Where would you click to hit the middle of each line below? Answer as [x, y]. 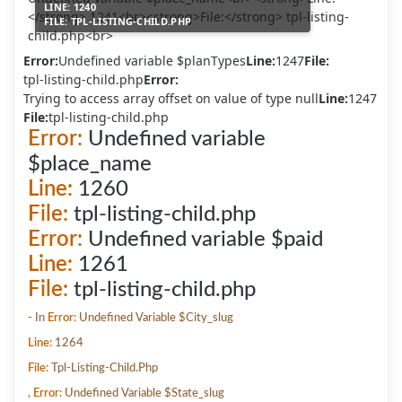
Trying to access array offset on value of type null [171, 98]
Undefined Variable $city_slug [155, 317]
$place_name [90, 164]
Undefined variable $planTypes [152, 60]
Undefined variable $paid [203, 239]
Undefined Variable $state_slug [143, 393]
